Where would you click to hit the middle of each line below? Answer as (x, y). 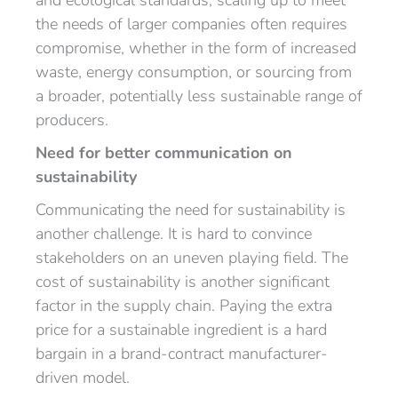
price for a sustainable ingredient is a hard (181, 330)
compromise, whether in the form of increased (196, 48)
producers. (72, 120)
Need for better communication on (164, 153)
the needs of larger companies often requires (191, 24)
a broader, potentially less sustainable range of (199, 96)
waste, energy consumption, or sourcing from (194, 72)
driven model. (83, 378)
